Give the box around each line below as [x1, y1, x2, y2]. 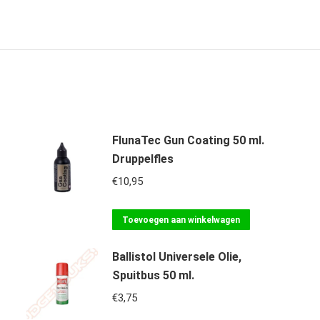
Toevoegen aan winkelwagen [121, 215, 240, 225]
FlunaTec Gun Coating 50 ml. [111, 134, 264, 147]
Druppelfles [111, 152, 174, 166]
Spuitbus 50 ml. [111, 269, 194, 282]
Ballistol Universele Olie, [111, 250, 241, 264]
